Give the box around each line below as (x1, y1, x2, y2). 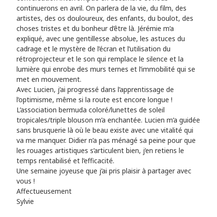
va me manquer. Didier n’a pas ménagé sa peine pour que (16, 135, 196, 145)
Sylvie (16, 196, 34, 206)
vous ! (16, 176, 35, 186)
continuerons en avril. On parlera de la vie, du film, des (16, 3, 187, 13)
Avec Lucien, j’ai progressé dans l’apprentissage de (16, 84, 174, 94)
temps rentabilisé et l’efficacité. (16, 155, 115, 165)
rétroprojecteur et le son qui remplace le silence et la (16, 54, 184, 63)
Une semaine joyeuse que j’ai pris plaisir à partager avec (16, 166, 192, 175)
